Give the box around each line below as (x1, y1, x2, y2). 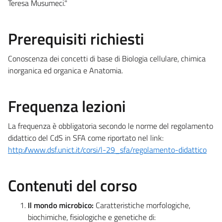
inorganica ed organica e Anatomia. (8, 64, 123, 76)
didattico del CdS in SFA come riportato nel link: (8, 131, 164, 144)
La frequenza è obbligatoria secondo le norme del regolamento (8, 119, 213, 132)
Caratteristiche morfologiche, (96, 199, 190, 211)
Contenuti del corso (8, 173, 137, 197)
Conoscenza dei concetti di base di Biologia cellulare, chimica (8, 52, 206, 64)
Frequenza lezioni (8, 94, 126, 118)
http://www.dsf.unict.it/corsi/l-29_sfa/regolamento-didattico (8, 143, 207, 156)
